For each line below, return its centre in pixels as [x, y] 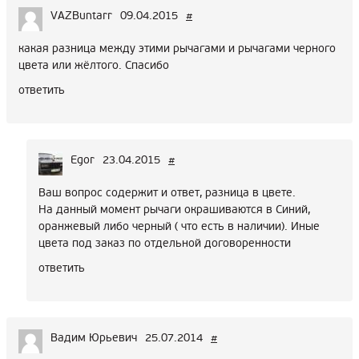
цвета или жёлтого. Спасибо [94, 66]
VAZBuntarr [81, 16]
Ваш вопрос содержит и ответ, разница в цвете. [167, 193]
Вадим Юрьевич [94, 338]
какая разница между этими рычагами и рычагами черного [177, 49]
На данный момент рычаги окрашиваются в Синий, [174, 210]
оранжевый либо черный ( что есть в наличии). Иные [179, 227]
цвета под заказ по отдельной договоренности [165, 244]
